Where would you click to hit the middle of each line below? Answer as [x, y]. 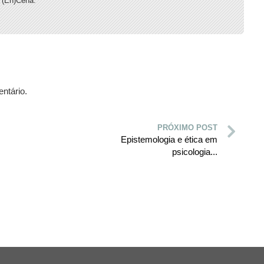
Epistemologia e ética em [169, 139]
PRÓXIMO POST [187, 127]
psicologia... [195, 151]
